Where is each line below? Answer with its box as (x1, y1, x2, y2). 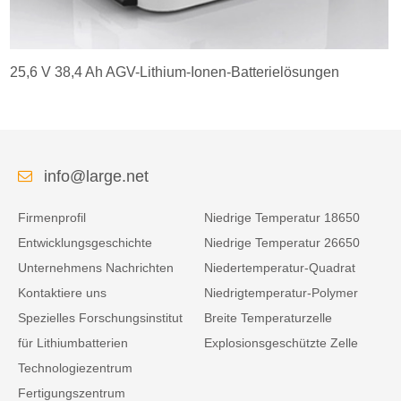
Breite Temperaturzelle (204, 311, 333, 326)
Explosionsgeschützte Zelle (204, 336, 359, 351)
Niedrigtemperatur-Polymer (204, 286, 359, 301)
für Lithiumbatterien (18, 336, 128, 351)
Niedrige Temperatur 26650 (204, 235, 361, 251)
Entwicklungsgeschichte (18, 235, 152, 251)
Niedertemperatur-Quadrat (204, 260, 356, 276)
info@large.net (44, 167, 149, 186)
